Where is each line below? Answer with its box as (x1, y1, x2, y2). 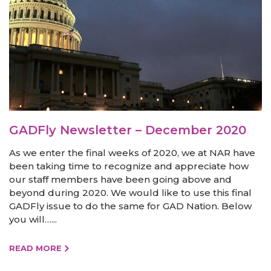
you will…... (9, 213, 57, 225)
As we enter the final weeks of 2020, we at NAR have (9, 146, 255, 158)
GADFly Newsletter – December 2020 (9, 122, 246, 137)
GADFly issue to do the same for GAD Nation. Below (9, 200, 252, 212)
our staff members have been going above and (9, 173, 232, 185)
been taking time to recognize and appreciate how (9, 160, 249, 172)
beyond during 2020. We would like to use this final (9, 186, 252, 198)
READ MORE (9, 243, 62, 253)
